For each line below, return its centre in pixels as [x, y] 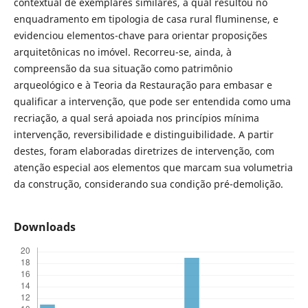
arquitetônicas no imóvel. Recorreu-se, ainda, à [122, 52]
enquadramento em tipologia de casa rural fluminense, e [146, 19]
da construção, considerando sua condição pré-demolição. [148, 184]
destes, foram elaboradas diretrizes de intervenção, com [144, 151]
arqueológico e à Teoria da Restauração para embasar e [143, 85]
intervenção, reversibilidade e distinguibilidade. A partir [143, 135]
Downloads [44, 227]
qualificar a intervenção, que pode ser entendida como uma [152, 102]
